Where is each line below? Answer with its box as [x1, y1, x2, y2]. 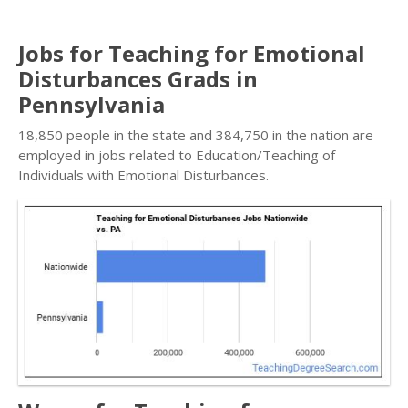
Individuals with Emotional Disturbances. [18, 166, 269, 184]
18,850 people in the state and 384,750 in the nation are [18, 126, 373, 144]
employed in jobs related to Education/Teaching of [18, 146, 335, 164]
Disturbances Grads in [18, 64, 258, 94]
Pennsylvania [18, 89, 165, 119]
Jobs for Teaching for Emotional [18, 38, 365, 68]
